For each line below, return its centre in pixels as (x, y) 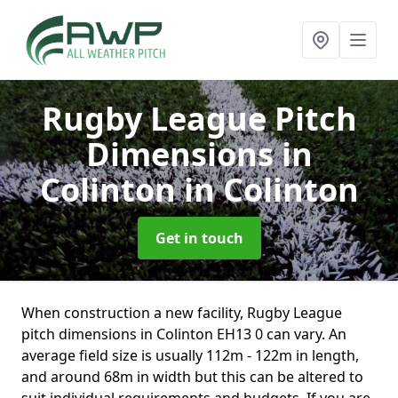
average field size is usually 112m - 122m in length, (190, 355)
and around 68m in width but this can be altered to (192, 377)
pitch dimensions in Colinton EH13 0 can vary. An (184, 334)
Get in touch (199, 238)
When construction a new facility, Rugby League (182, 313)
